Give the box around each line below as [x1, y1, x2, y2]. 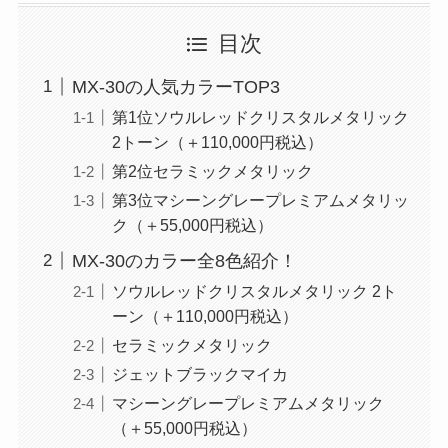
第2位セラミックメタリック [111, 161, 313, 180]
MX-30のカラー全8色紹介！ [71, 250, 297, 271]
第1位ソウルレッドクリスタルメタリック [111, 107, 409, 126]
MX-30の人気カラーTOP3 [71, 76, 280, 97]
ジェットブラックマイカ [111, 364, 288, 383]
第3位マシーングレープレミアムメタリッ [111, 190, 409, 209]
